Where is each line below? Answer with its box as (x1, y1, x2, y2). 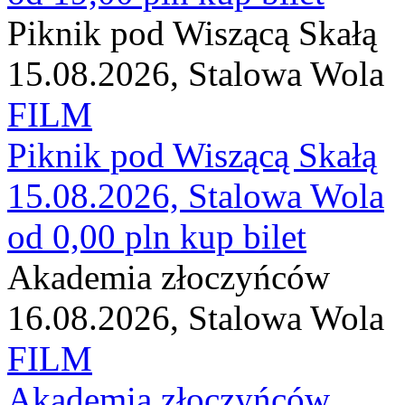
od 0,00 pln (7, 217, 171, 256)
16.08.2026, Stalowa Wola (7, 298, 384, 337)
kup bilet (180, 217, 306, 256)
